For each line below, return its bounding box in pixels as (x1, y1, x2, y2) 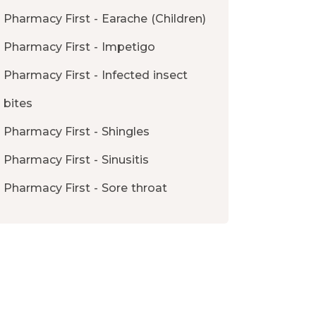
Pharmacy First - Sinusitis (3, 153, 150, 167)
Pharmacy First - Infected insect (3, 68, 188, 83)
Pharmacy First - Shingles (3, 125, 150, 139)
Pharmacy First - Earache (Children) (3, 12, 206, 26)
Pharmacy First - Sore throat (3, 181, 167, 195)
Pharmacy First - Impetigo (3, 40, 156, 54)
